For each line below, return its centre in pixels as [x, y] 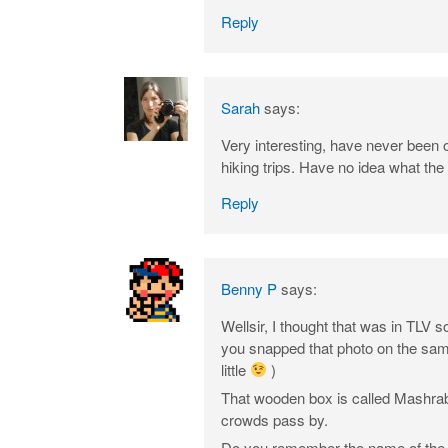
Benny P [249, 288]
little [235, 369]
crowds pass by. [274, 419]
